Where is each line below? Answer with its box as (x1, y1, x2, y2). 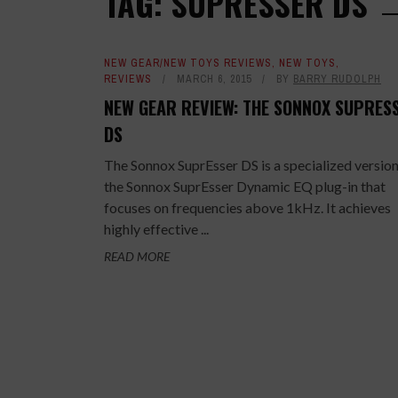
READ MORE (104, 249, 170, 264)
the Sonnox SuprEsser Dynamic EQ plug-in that (104, 178, 386, 195)
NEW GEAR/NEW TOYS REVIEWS (104, 56, 272, 70)
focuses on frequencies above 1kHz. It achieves (104, 199, 391, 216)
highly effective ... (104, 220, 209, 237)
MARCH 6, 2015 (177, 72, 251, 86)
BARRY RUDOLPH (293, 72, 381, 86)
